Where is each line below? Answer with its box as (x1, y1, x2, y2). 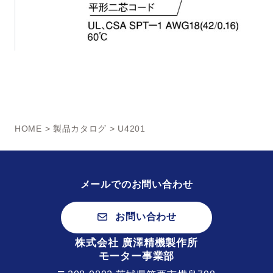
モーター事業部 (98, 250, 175, 262)
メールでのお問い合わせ (80, 179, 193, 190)
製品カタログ (52, 124, 107, 134)
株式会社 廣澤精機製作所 (75, 236, 198, 249)
